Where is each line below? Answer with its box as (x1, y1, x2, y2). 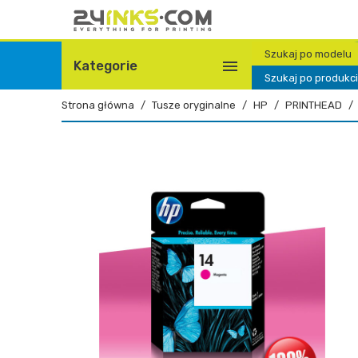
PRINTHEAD (285, 99, 342, 111)
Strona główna (62, 99, 134, 111)
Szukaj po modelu (265, 47, 352, 60)
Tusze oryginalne (152, 99, 236, 111)
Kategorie (74, 58, 137, 74)
